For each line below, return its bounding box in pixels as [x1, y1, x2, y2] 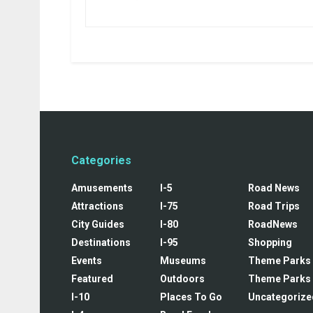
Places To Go [159, 291, 222, 303]
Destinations [71, 236, 131, 248]
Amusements [71, 182, 133, 194]
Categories [71, 153, 131, 167]
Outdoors [159, 272, 205, 284]
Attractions [71, 200, 124, 212]
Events [71, 254, 102, 266]
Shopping [248, 236, 293, 248]
